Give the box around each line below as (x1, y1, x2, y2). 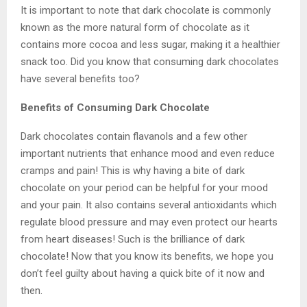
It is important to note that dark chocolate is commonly (21, 3, 271, 16)
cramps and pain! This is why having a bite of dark (21, 164, 245, 177)
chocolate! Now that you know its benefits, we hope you (21, 249, 273, 262)
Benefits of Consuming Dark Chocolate (21, 101, 210, 114)
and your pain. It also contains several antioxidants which (21, 198, 277, 211)
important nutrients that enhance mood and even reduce (21, 147, 275, 160)
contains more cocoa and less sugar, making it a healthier (21, 38, 280, 51)
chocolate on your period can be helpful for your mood (21, 181, 268, 194)
